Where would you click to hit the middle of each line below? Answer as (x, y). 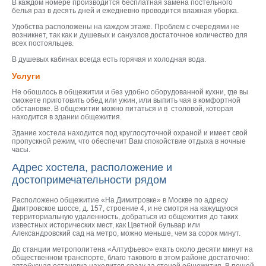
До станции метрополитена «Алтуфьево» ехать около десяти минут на (132, 249)
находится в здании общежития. (68, 117)
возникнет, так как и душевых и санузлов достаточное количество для (130, 35)
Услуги (26, 76)
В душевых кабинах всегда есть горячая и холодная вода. (109, 59)
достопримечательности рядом (89, 180)
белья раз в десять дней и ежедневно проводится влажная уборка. (125, 11)
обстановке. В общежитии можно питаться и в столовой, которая (123, 109)
